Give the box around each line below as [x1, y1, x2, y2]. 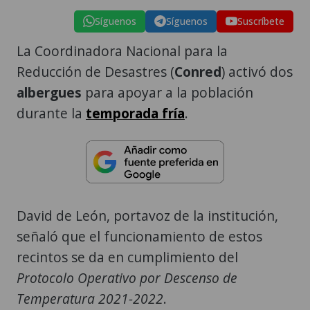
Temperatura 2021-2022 [17, 289, 163, 309]
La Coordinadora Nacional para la [17, 41, 228, 60]
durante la [17, 103, 86, 122]
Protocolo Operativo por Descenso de [17, 268, 237, 288]
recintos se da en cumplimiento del [17, 248, 238, 267]
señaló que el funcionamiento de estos [17, 227, 262, 246]
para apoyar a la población [82, 82, 253, 102]
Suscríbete [237, 14, 284, 28]
